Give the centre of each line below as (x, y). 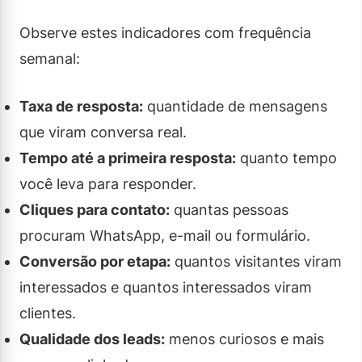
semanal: (50, 58)
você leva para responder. (108, 183)
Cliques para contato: (95, 209)
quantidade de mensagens (235, 106)
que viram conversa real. (103, 132)
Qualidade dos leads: (92, 339)
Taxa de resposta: (81, 106)
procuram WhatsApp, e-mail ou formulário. (165, 235)
